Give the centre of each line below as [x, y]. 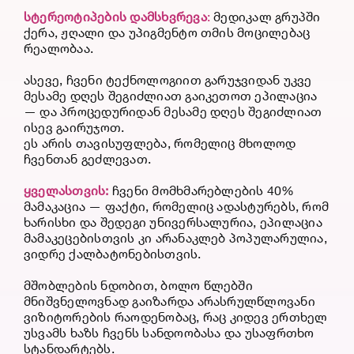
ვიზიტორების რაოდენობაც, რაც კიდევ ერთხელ [175, 317]
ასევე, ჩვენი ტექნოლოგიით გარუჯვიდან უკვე [168, 80]
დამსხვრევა [168, 17]
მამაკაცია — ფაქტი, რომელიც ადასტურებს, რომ [176, 206]
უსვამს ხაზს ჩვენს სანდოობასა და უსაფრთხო [169, 333]
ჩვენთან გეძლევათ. [87, 159]
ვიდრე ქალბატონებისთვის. [112, 254]
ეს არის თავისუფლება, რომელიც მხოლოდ [160, 143]
